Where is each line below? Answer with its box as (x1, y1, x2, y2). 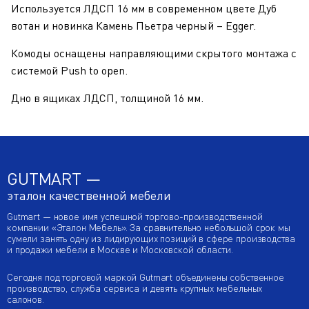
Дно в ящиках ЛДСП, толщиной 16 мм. (11, 91, 203, 105)
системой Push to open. (11, 63, 128, 77)
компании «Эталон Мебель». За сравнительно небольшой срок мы (7, 221, 290, 233)
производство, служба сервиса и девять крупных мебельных (7, 282, 263, 294)
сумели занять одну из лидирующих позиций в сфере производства (7, 232, 295, 244)
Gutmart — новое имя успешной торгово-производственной (7, 210, 263, 222)
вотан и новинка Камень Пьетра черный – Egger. (11, 19, 256, 32)
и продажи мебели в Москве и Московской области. (7, 243, 233, 255)
